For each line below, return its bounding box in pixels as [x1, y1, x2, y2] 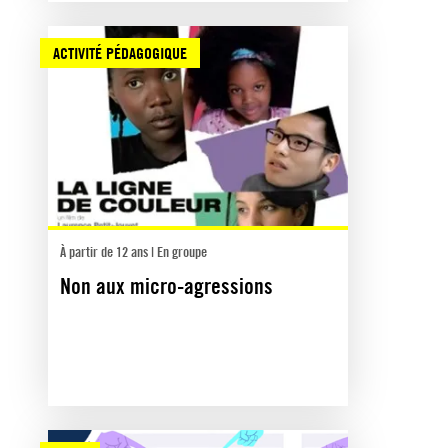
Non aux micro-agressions [60, 272, 273, 299]
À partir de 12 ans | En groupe [60, 242, 207, 260]
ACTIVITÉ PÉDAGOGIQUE [53, 42, 187, 63]
